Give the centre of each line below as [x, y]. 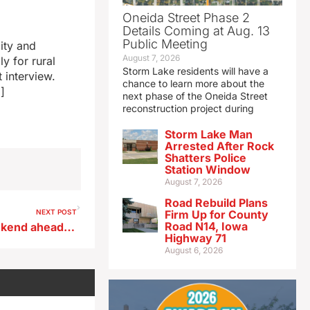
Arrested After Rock [219, 146]
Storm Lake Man [208, 135]
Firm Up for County [216, 215]
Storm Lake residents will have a [195, 71]
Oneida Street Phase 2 [186, 18]
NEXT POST [56, 212]
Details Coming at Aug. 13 [196, 31]
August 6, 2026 [193, 250]
